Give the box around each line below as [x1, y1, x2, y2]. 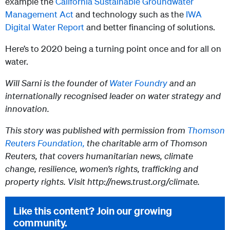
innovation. [5, 103, 51, 114]
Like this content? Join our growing [13, 204, 172, 218]
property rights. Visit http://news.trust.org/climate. [5, 176, 200, 187]
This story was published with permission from [5, 125, 185, 136]
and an [167, 78, 196, 89]
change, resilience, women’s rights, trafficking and [5, 163, 198, 175]
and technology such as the [73, 9, 186, 20]
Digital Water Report [5, 22, 84, 33]
